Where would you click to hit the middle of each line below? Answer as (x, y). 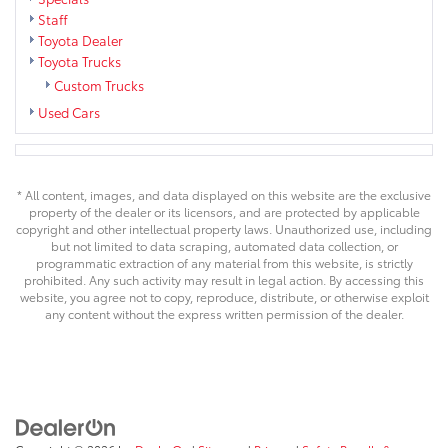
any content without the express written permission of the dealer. (224, 313)
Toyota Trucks (79, 60)
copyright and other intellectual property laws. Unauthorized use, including (224, 228)
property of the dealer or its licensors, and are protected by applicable (224, 211)
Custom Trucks (99, 84)
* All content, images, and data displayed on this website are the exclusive (224, 194)
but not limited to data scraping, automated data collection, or (224, 245)
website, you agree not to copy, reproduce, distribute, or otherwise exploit (224, 296)
